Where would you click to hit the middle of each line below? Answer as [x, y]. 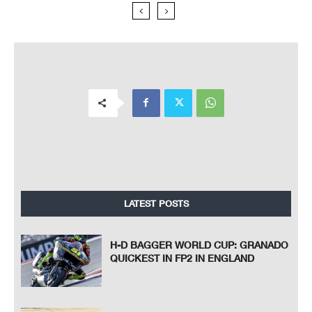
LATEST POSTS [156, 203]
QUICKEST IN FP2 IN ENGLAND [182, 258]
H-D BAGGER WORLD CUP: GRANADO [200, 244]
